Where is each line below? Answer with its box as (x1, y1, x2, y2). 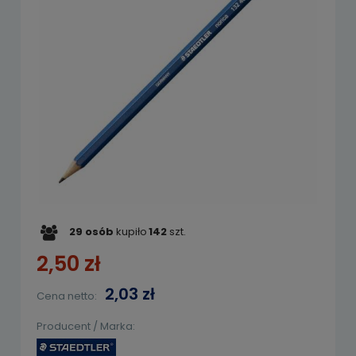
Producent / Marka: (37, 318, 135, 334)
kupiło (114, 223, 147, 239)
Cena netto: (37, 288, 97, 304)
